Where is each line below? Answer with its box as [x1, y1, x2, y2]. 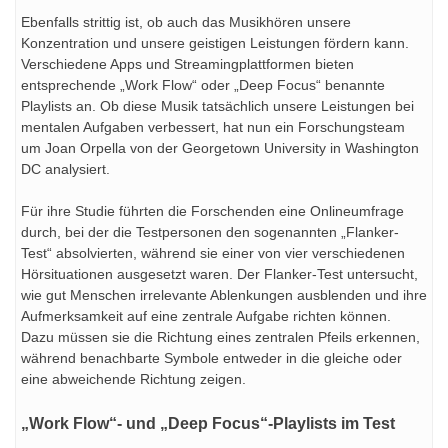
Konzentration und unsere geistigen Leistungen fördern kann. [21, 34, 409, 51]
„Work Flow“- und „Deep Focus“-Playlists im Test [21, 413, 395, 432]
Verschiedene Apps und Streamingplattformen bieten [21, 55, 354, 72]
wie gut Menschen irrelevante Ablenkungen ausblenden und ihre [21, 286, 427, 303]
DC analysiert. [21, 160, 110, 177]
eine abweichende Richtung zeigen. [21, 370, 246, 387]
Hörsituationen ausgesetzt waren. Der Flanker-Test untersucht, [21, 265, 418, 282]
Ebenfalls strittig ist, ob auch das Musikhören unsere [21, 13, 351, 30]
